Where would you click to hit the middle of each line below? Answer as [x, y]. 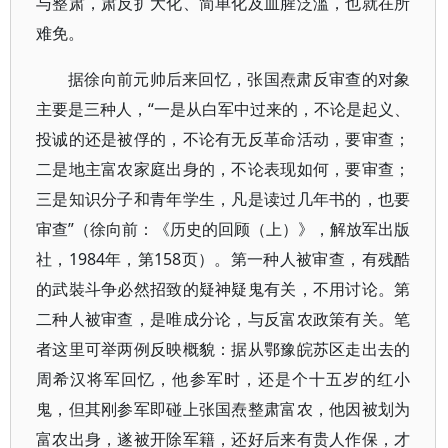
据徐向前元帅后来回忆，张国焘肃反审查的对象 [239, 79]
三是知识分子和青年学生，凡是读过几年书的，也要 [223, 199]
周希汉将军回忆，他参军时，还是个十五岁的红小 [223, 379]
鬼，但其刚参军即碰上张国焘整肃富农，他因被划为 [223, 409]
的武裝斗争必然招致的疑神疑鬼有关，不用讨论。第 [223, 289]
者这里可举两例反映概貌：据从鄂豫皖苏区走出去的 [223, 349]
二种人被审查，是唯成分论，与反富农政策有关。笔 [223, 319]
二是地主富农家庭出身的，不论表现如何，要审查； [223, 169]
